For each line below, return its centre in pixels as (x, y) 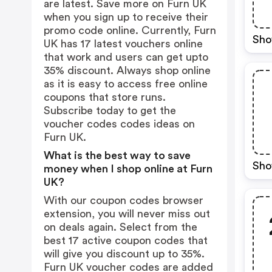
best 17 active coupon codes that (126, 240)
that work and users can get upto (126, 57)
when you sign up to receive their (126, 17)
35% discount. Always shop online (127, 70)
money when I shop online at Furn (128, 169)
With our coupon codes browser (124, 200)
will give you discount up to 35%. (124, 254)
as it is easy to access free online (126, 84)
